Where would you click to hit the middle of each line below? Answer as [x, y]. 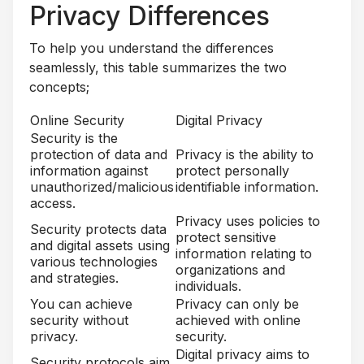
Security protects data [98, 229]
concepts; [59, 87]
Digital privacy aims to [243, 354]
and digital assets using [100, 245]
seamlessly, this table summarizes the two [158, 67]
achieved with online [238, 320]
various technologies [94, 261]
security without [79, 320]
